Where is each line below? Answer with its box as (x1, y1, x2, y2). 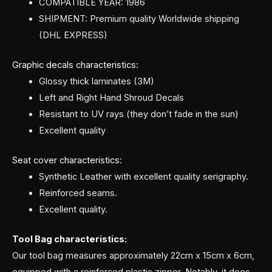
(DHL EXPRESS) (38, 30, 107, 41)
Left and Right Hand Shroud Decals (38, 92, 184, 104)
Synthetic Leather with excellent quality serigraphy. (38, 171, 248, 183)
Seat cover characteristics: (12, 155, 122, 166)
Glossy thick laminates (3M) (38, 76, 154, 87)
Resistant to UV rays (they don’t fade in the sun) (38, 109, 239, 120)
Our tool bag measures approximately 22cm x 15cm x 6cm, (12, 250, 254, 261)
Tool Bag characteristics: (12, 233, 127, 245)
